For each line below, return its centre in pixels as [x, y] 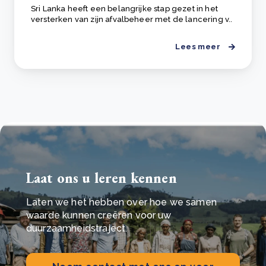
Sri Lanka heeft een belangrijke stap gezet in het [124, 9]
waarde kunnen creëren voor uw [99, 216]
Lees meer [198, 47]
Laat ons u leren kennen [102, 178]
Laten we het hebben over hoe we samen [121, 202]
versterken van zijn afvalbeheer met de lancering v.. [132, 20]
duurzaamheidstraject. [77, 229]
